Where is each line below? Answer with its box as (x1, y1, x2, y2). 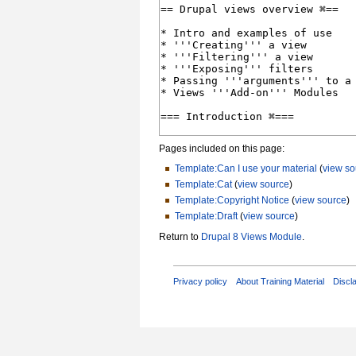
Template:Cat (174, 178, 232, 190)
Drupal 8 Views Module (201, 230, 302, 242)
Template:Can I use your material (174, 162, 317, 174)
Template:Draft (174, 211, 238, 222)
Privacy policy (172, 277, 227, 287)
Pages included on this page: (159, 142, 284, 154)
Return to (159, 230, 201, 242)
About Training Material (235, 277, 324, 287)
